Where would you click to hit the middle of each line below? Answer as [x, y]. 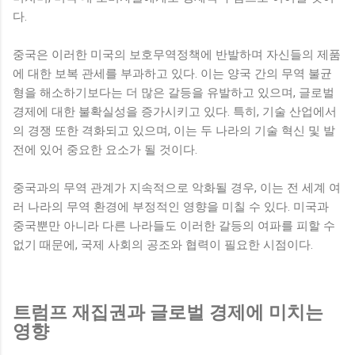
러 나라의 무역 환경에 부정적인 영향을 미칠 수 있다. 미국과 [171, 206]
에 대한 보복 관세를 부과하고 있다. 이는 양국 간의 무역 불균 [172, 73]
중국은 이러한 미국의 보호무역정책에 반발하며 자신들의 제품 [177, 54]
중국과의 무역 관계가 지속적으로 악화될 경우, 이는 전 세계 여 [177, 187]
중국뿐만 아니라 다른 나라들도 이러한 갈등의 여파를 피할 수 [174, 225]
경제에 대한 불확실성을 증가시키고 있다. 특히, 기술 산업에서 [175, 111]
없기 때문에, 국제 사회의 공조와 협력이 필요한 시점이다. [163, 244]
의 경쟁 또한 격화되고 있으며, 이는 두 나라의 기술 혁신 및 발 [174, 130]
